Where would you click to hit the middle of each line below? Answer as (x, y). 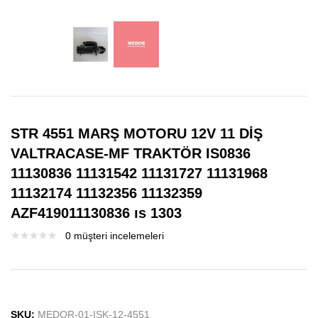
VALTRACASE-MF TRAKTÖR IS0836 (131, 153)
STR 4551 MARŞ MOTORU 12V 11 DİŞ (137, 133)
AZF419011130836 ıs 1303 (96, 213)
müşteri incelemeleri (117, 235)
